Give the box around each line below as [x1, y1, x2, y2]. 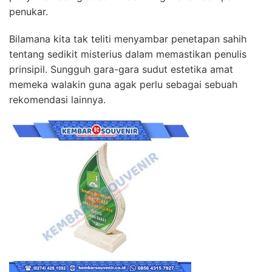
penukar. [9, 5, 48, 18]
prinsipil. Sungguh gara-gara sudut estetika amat [9, 63, 233, 75]
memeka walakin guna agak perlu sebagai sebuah [9, 78, 237, 90]
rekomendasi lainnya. [9, 93, 106, 106]
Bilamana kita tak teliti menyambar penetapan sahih [9, 32, 246, 45]
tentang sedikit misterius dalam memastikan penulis [9, 47, 246, 60]
